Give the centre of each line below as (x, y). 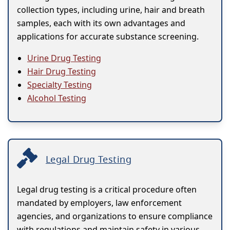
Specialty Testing (60, 85)
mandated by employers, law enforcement (99, 203)
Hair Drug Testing (62, 72)
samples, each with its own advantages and (101, 23)
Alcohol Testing (57, 98)
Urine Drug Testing (64, 58)
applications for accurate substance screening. (108, 37)
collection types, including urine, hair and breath (111, 10)
